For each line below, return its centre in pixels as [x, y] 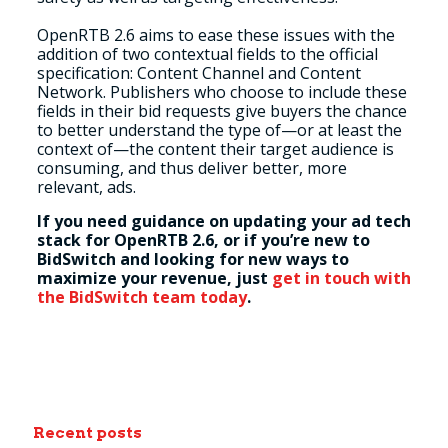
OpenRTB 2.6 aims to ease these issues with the [215, 35]
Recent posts [87, 433]
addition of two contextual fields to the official [207, 54]
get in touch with [341, 278]
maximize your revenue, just [154, 278]
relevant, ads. [90, 187]
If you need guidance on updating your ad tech [223, 221]
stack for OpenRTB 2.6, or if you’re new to [203, 240]
